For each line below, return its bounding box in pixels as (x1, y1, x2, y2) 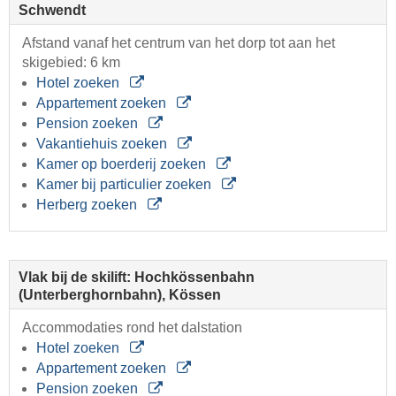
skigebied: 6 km (22, 54, 120, 70)
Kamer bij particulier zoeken (36, 176, 215, 192)
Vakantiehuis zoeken (36, 135, 171, 151)
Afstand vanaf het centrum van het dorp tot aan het (22, 34, 335, 50)
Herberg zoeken (36, 196, 141, 212)
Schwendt (19, 2, 86, 18)
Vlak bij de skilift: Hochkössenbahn (19, 269, 255, 285)
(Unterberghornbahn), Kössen (19, 286, 221, 302)
